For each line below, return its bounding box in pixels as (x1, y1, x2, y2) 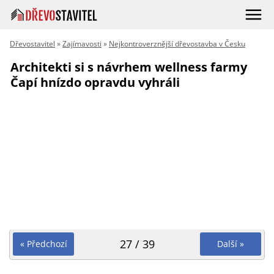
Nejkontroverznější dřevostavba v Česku (109, 39, 245, 49)
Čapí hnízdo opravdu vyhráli (10, 74, 180, 91)
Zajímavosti (62, 39, 102, 49)
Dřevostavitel (10, 39, 55, 49)
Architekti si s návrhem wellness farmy (10, 59, 247, 75)
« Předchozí (20, 238, 67, 250)
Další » (217, 238, 244, 250)
